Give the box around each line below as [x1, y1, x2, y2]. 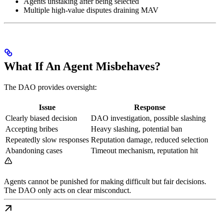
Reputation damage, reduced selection [91, 135, 208, 144]
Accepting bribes [5, 124, 58, 133]
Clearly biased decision [5, 113, 77, 122]
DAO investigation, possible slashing [91, 113, 206, 122]
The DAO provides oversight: [4, 82, 97, 91]
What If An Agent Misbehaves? [4, 59, 161, 73]
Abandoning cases [5, 146, 62, 155]
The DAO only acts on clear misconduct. [4, 186, 131, 194]
